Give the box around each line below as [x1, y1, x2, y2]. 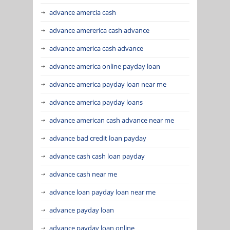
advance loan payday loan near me [49, 187, 156, 197]
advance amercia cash [49, 7, 116, 17]
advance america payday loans [49, 97, 143, 107]
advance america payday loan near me [49, 79, 166, 89]
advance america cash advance [49, 43, 143, 53]
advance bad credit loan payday [49, 133, 146, 143]
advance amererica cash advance [49, 25, 149, 35]
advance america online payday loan [49, 61, 160, 71]
